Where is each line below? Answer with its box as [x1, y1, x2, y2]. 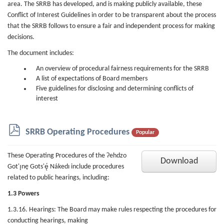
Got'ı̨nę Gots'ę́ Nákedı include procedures [7, 163, 124, 170]
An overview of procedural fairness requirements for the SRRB [36, 65, 209, 72]
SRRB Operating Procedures [25, 128, 129, 136]
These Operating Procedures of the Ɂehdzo [7, 152, 126, 159]
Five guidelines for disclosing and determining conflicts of [36, 85, 193, 92]
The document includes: [7, 49, 74, 57]
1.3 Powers [7, 190, 39, 197]
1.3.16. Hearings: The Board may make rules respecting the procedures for [7, 206, 216, 213]
